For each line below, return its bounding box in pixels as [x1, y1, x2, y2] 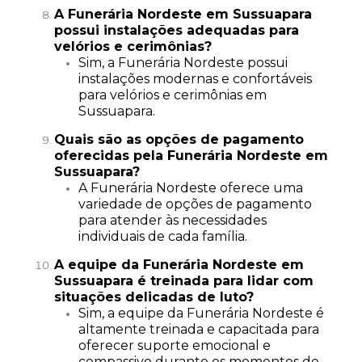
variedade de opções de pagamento [78, 196, 312, 212]
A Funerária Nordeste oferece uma [78, 180, 303, 196]
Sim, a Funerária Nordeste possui [78, 55, 288, 70]
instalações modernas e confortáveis [78, 71, 312, 86]
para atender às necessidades [78, 213, 267, 228]
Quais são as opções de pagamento [53, 132, 304, 147]
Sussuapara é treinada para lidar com [53, 273, 314, 288]
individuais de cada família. [78, 229, 247, 244]
